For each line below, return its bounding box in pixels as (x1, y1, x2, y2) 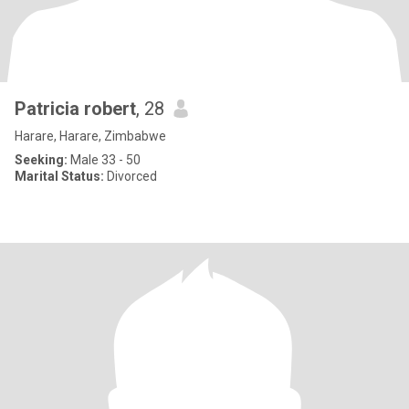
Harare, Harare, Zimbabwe (15, 129, 166, 143)
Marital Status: (15, 169, 104, 184)
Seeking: (15, 152, 68, 167)
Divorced (104, 169, 157, 184)
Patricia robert (15, 98, 136, 120)
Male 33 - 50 (68, 152, 141, 167)
